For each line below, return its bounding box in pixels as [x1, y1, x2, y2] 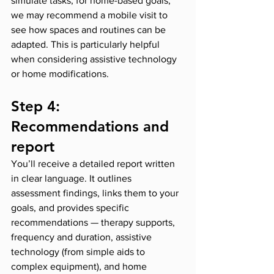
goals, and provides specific [11, 202, 131, 213]
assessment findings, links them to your [11, 188, 181, 199]
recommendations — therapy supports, [11, 217, 177, 228]
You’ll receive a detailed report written [11, 158, 177, 169]
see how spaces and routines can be [11, 24, 168, 35]
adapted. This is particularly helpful [11, 39, 162, 50]
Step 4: [11, 97, 64, 116]
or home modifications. [11, 68, 109, 80]
